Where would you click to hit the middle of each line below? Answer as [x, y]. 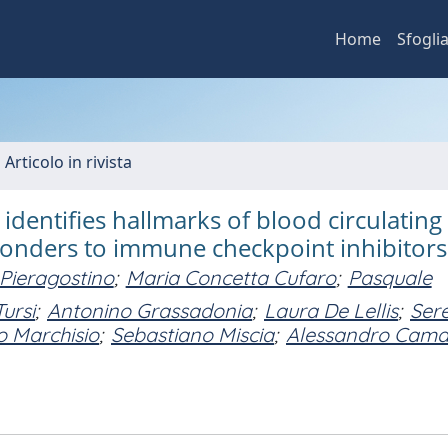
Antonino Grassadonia [149, 310]
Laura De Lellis [331, 310]
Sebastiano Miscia [192, 334]
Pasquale [389, 277]
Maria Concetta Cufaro [230, 277]
